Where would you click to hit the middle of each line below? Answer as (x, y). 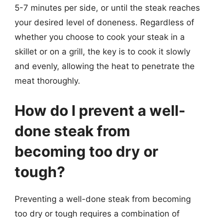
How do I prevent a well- (100, 110)
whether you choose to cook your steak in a (100, 37)
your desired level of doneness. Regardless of (104, 22)
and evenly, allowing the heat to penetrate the (105, 66)
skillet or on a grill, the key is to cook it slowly (102, 51)
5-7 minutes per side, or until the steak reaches (107, 8)
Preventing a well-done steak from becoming (103, 199)
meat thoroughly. (47, 81)
